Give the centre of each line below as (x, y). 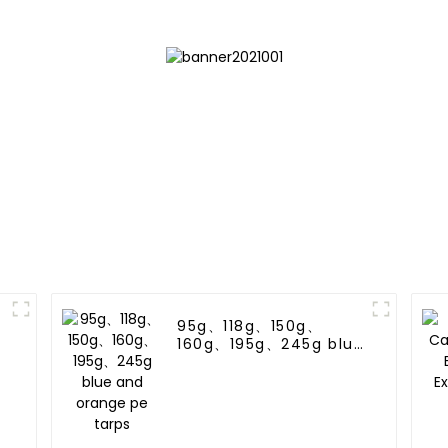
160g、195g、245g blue (271, 344)
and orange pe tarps (263, 362)
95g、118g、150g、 (250, 326)
